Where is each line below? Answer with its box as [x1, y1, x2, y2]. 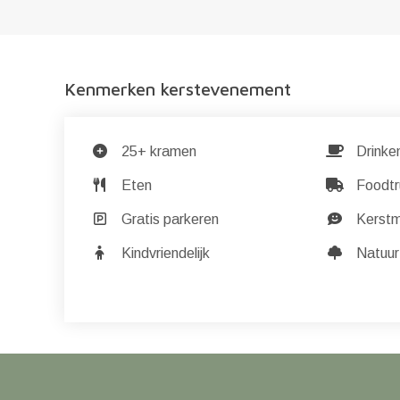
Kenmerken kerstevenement [64, 79, 291, 99]
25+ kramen [118, 144, 196, 159]
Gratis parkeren [118, 212, 219, 227]
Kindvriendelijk [118, 246, 210, 261]
